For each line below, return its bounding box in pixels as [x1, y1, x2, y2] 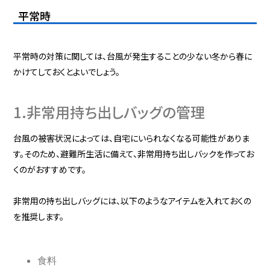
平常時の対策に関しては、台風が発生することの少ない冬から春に [13, 49, 253, 62]
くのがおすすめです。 [13, 163, 87, 175]
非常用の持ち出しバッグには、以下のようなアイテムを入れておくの [13, 194, 252, 207]
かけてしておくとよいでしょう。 [13, 65, 121, 78]
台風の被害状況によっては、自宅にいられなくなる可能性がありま [13, 131, 250, 144]
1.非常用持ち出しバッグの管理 [13, 101, 206, 122]
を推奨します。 [13, 210, 64, 222]
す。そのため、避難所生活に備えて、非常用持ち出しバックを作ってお [13, 147, 254, 160]
